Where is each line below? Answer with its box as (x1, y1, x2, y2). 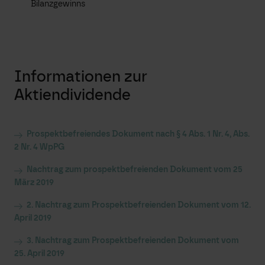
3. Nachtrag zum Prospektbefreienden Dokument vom (27, 235, 239, 246)
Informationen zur (14, 67, 147, 86)
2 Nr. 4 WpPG (14, 142, 64, 153)
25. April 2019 (14, 248, 64, 259)
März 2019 (14, 177, 54, 188)
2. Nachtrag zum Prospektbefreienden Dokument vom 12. (27, 200, 251, 211)
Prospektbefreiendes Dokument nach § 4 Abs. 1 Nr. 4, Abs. (27, 129, 250, 140)
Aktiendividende (14, 86, 131, 104)
